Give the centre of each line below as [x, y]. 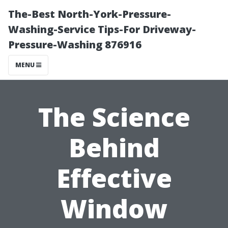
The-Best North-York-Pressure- [90, 14]
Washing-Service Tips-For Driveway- [102, 29]
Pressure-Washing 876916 [75, 45]
